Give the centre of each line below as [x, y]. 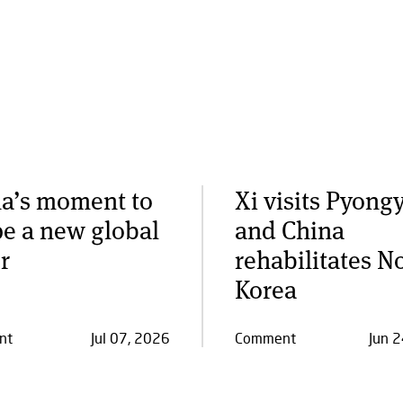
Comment [265, 338]
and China [290, 229]
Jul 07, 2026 [130, 338]
